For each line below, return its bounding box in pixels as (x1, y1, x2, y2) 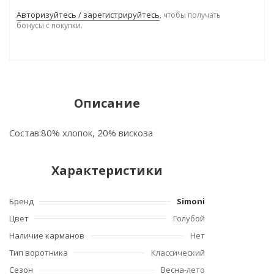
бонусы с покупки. (17, 20, 83, 31)
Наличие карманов (9, 230, 84, 241)
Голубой (173, 213, 205, 224)
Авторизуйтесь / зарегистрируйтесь (17, 9, 160, 20)
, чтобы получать (160, 10, 221, 20)
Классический (151, 247, 205, 258)
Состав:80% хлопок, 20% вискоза (9, 127, 153, 139)
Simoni (177, 196, 205, 207)
